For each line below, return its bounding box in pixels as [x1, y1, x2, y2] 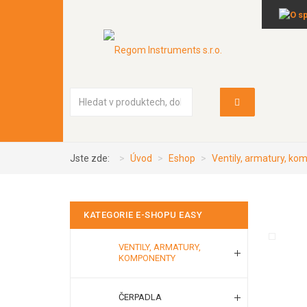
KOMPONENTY [119, 253, 175, 263]
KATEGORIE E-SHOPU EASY [84, 210, 202, 220]
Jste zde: [70, 153, 114, 164]
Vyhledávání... [145, 89, 204, 101]
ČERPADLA [119, 292, 162, 302]
